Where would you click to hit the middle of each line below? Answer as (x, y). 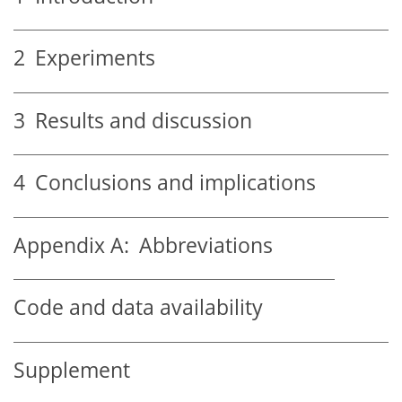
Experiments (90, 58)
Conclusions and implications (170, 183)
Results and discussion (139, 120)
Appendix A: (71, 245)
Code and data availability (138, 308)
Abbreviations (201, 245)
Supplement (72, 370)
